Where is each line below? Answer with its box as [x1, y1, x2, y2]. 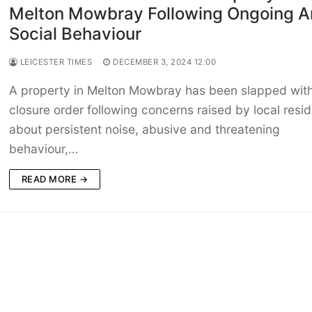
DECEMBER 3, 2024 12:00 [113, 57, 217, 68]
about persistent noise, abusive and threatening [8, 122, 280, 137]
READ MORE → [21, 173, 88, 185]
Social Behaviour [8, 24, 141, 45]
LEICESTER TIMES [17, 57, 93, 68]
